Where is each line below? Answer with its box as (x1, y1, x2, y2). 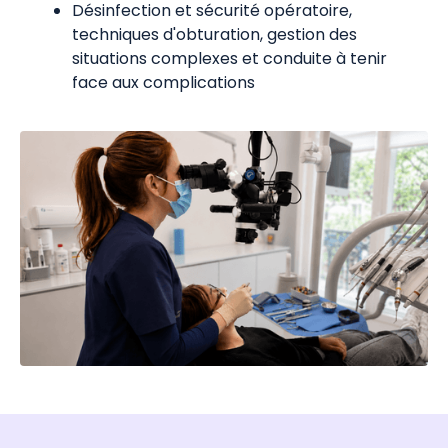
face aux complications (72, 70, 255, 94)
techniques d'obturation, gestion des (72, 22, 357, 46)
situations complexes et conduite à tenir (72, 46, 387, 70)
